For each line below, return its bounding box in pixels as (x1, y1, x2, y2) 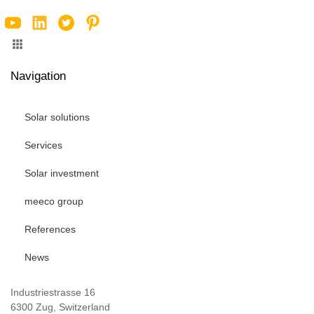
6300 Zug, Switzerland (11, 301, 110, 313)
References (25, 223, 76, 235)
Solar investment (25, 167, 99, 179)
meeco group (25, 195, 83, 207)
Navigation (11, 69, 66, 83)
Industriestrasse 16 (11, 286, 95, 298)
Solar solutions (25, 111, 90, 123)
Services (25, 139, 62, 151)
